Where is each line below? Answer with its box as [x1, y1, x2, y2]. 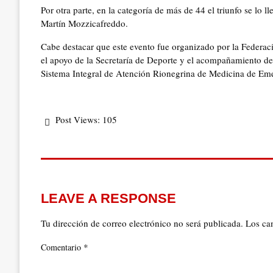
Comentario [41, 241, 83, 253]
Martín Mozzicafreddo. [41, 17, 128, 30]
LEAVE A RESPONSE [41, 191, 176, 207]
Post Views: [55, 113, 100, 126]
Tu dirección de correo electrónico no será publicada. [41, 217, 243, 230]
